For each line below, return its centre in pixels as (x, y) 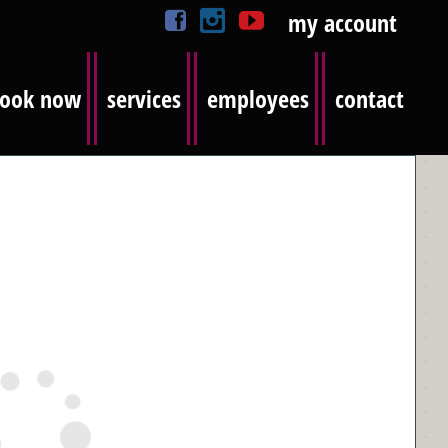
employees (258, 98)
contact (369, 98)
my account (342, 22)
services (144, 98)
